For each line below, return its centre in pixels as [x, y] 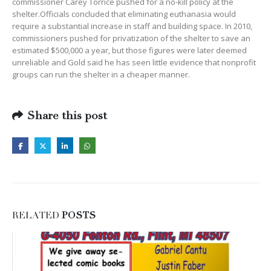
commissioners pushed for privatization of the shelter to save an [131, 38]
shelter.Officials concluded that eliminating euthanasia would [124, 14]
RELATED [37, 217]
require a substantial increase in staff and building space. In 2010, [132, 26]
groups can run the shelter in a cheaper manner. [101, 75]
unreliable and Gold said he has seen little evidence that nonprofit [134, 63]
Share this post [67, 116]
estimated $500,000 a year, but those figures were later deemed [129, 51]
